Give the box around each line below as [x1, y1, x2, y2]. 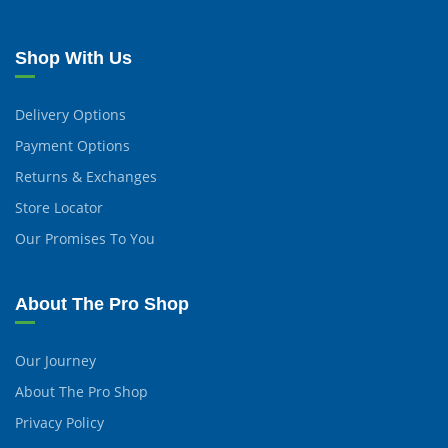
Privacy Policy [15, 413, 104, 432]
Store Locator [15, 198, 103, 217]
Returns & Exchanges [15, 167, 157, 186]
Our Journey [15, 351, 96, 370]
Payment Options [15, 136, 130, 155]
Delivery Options [15, 105, 126, 124]
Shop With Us [15, 48, 132, 68]
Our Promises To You [15, 229, 155, 248]
